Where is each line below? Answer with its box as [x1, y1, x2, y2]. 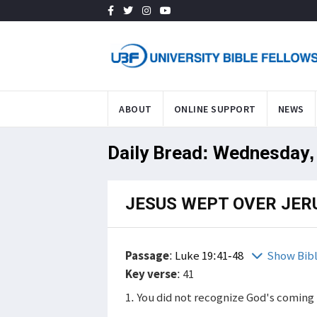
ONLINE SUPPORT [173, 102, 256, 115]
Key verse [125, 265, 177, 282]
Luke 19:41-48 [175, 247, 246, 263]
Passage [125, 247, 169, 263]
